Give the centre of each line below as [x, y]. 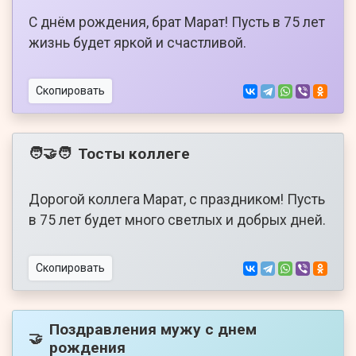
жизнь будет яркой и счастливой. [137, 43]
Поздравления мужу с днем [153, 330]
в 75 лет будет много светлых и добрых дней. [177, 221]
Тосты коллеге [134, 153]
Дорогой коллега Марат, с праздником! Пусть [177, 200]
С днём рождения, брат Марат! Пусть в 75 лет [177, 23]
